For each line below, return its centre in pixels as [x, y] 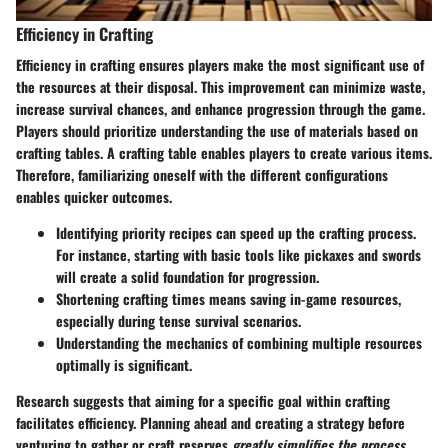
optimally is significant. [124, 364]
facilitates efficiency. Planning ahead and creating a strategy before [210, 422]
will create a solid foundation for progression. [187, 276]
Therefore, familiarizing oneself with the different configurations [202, 174]
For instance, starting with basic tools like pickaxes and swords [238, 254]
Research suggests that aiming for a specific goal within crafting [203, 400]
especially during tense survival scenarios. [178, 320]
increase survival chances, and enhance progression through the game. [220, 108]
